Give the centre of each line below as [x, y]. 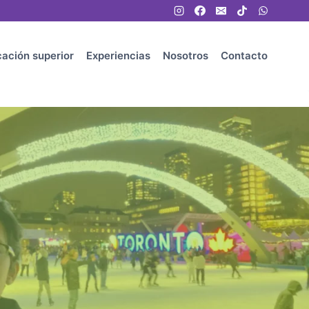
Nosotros [186, 56]
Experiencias [118, 56]
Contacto [244, 56]
